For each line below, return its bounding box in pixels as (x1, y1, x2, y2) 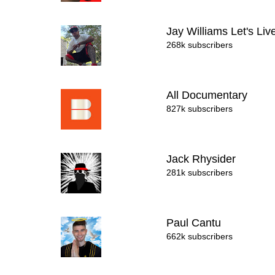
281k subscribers (166, 168, 233, 177)
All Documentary (166, 89, 251, 101)
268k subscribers (166, 40, 233, 50)
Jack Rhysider (166, 153, 239, 165)
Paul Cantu (166, 217, 225, 229)
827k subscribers (166, 104, 233, 114)
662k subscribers (166, 231, 233, 241)
